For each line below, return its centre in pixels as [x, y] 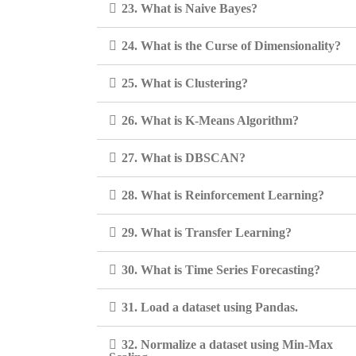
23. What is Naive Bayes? [190, 8]
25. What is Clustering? [185, 83]
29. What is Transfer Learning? [207, 232]
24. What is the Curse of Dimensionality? [231, 46]
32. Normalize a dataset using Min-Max [227, 344]
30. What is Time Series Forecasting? [221, 270]
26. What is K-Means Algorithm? [210, 120]
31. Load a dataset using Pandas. [210, 307]
